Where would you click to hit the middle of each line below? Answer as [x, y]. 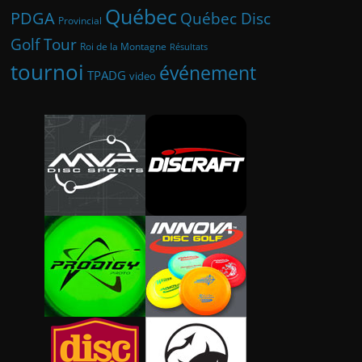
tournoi [47, 72]
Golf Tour [44, 44]
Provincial [80, 21]
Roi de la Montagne [123, 47]
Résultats [189, 47]
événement [208, 73]
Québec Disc [225, 19]
